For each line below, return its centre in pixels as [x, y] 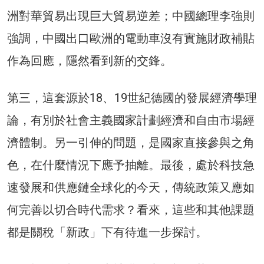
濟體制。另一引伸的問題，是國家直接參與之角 [131, 143]
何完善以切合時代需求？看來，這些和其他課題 [131, 210]
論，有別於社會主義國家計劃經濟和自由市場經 [131, 121]
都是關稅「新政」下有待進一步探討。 [107, 232]
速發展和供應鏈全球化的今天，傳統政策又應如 [131, 188]
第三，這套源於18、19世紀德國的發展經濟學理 [132, 98]
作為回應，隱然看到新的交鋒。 [90, 61]
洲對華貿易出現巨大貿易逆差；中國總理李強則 [131, 16]
